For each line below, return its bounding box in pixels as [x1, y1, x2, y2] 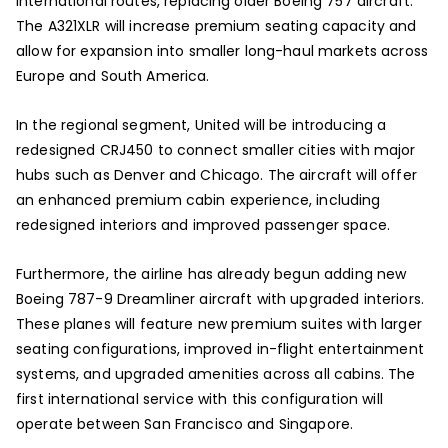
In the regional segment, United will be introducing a [16, 114, 387, 135]
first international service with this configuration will [16, 388, 383, 409]
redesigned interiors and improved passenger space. [16, 214, 391, 235]
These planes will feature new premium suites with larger [16, 313, 422, 334]
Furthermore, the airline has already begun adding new [16, 263, 407, 284]
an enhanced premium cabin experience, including [16, 189, 381, 210]
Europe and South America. [16, 65, 210, 86]
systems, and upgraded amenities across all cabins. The [16, 363, 416, 384]
